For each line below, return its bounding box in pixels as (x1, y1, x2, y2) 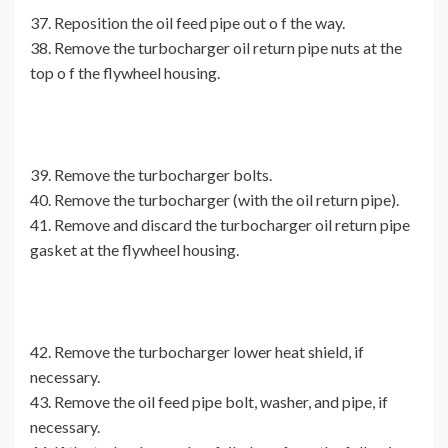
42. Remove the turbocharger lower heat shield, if (30, 342, 364, 362)
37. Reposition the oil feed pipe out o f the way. (30, 13, 345, 33)
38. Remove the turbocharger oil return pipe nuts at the (30, 38, 402, 58)
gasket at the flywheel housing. (30, 240, 239, 260)
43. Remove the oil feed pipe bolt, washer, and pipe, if (30, 392, 388, 412)
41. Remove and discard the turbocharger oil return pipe (30, 215, 410, 235)
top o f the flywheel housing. (30, 63, 220, 83)
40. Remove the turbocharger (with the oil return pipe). (30, 190, 399, 210)
